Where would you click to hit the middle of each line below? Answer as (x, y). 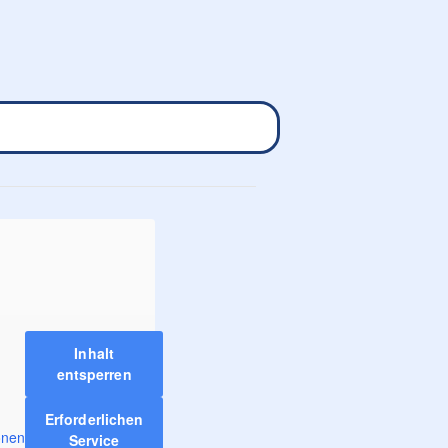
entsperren (94, 374)
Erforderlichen (94, 419)
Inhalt (94, 353)
